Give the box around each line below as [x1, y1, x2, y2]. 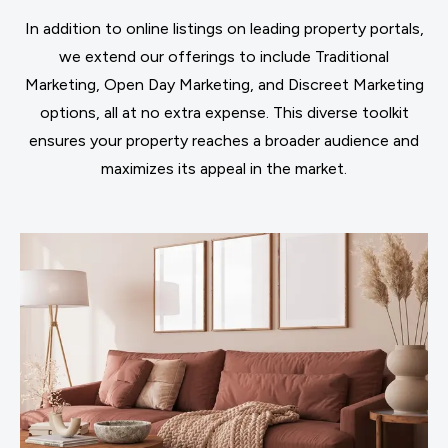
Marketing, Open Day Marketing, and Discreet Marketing [24, 75, 424, 94]
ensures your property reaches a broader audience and [29, 131, 419, 150]
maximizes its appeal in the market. [101, 159, 347, 178]
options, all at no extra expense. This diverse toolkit [39, 103, 409, 122]
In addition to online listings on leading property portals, [24, 19, 424, 38]
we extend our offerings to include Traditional [59, 47, 389, 66]
